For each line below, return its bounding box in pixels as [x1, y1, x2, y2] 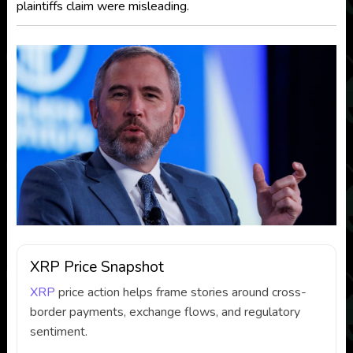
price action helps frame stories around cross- [54, 283, 307, 301]
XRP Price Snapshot [29, 256, 164, 277]
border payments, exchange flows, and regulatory [29, 303, 300, 321]
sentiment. [29, 322, 87, 340]
